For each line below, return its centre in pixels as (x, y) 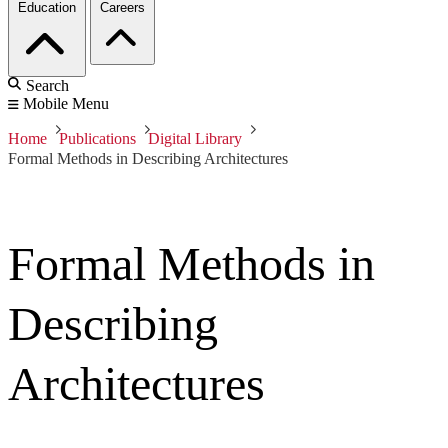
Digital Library (195, 139)
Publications (97, 139)
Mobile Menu (66, 104)
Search (47, 86)
